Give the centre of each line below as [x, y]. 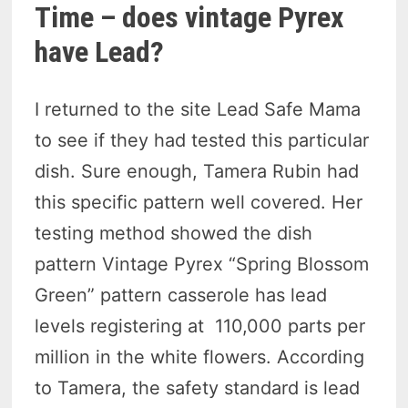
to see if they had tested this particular [202, 140]
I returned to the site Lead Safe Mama [198, 109]
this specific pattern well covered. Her [199, 202]
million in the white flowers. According [200, 357]
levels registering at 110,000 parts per [200, 326]
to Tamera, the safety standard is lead [198, 388]
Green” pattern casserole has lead [181, 295]
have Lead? [100, 52]
